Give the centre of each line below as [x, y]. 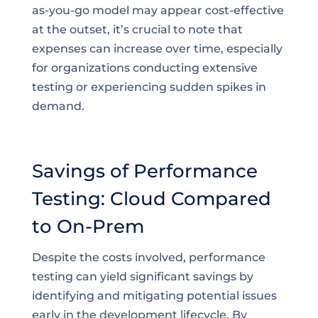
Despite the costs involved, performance [148, 257]
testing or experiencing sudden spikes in [149, 87]
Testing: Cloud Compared [151, 199]
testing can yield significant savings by [142, 276]
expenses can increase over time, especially [157, 49]
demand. [58, 106]
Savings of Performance [144, 171]
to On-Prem [88, 226]
